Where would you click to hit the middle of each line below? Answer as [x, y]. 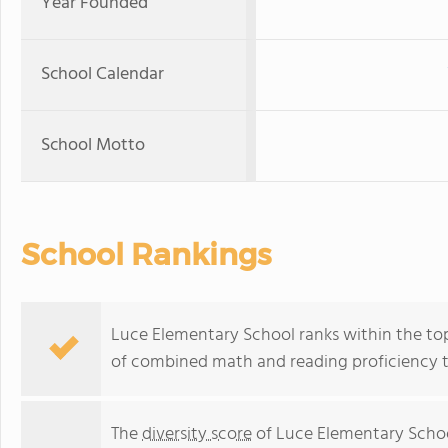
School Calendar [102, 74]
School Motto [93, 145]
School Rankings [146, 254]
